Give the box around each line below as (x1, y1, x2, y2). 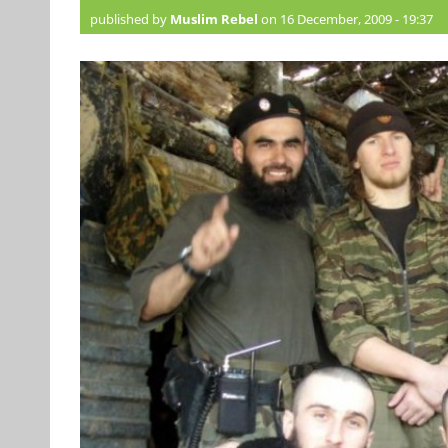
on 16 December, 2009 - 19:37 (257, 10, 433, 28)
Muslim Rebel (169, 10, 258, 28)
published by (89, 10, 170, 28)
